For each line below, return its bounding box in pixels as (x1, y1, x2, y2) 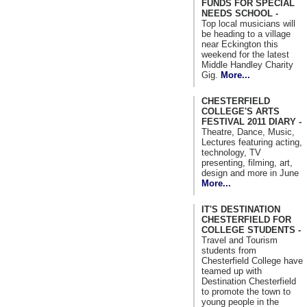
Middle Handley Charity (201, 59, 293, 70)
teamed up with (201, 265, 262, 276)
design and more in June (201, 167, 299, 178)
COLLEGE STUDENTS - (201, 224, 301, 235)
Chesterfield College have (201, 255, 303, 266)
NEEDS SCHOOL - (201, 8, 278, 19)
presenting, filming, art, (201, 157, 293, 168)
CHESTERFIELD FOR (201, 214, 291, 225)
